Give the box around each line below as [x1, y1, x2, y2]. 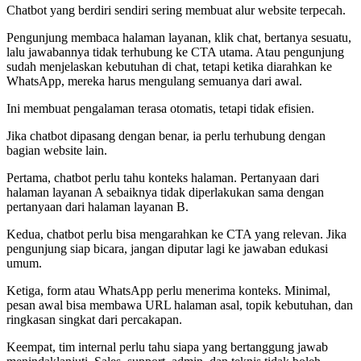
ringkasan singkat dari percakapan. [6, 313, 182, 327]
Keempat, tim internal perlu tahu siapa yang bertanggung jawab [6, 340, 328, 355]
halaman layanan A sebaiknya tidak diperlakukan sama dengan [6, 185, 324, 200]
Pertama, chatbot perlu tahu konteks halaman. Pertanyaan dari [6, 171, 319, 185]
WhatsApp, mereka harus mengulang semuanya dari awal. [6, 74, 302, 89]
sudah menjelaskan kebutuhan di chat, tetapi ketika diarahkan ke [6, 60, 332, 74]
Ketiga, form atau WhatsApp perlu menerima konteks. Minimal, [6, 284, 330, 298]
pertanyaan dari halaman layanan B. [6, 200, 189, 214]
